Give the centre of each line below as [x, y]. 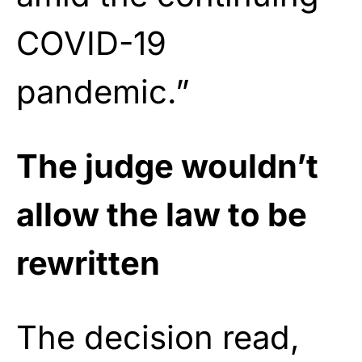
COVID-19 [91, 43]
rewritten [88, 263]
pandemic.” [103, 91]
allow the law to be [162, 214]
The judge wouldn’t [167, 166]
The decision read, [158, 337]
